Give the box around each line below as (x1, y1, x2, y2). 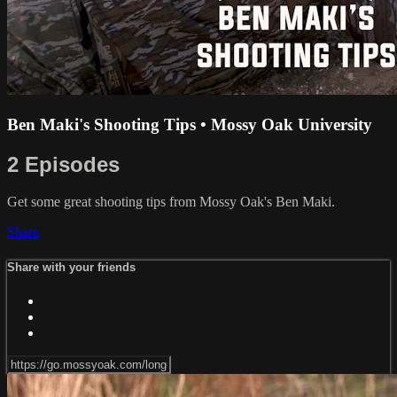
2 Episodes (7, 152, 120, 176)
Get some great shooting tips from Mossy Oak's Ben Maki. (7, 194, 335, 210)
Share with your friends (7, 260, 136, 274)
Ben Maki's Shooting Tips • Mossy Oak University (7, 114, 372, 134)
